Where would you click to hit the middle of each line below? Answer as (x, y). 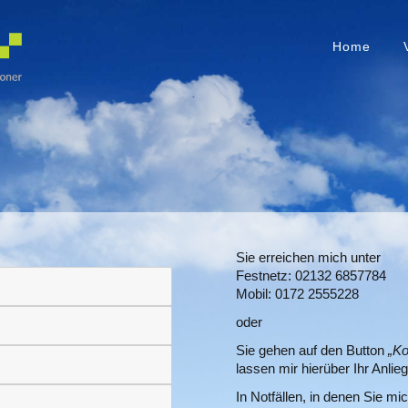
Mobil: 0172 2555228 (297, 294)
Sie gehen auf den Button (310, 351)
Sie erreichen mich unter (308, 258)
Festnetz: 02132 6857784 (311, 276)
